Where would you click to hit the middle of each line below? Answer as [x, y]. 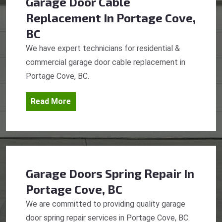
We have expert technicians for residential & [103, 49]
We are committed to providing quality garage [106, 204]
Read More [51, 102]
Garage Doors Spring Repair [104, 173]
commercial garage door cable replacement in [106, 62]
